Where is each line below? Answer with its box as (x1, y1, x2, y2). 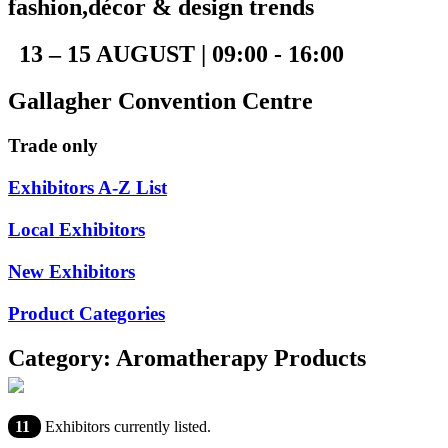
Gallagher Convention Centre (8, 87, 313, 114)
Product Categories (8, 302, 165, 324)
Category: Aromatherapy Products (8, 344, 366, 371)
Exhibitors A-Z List (8, 176, 167, 198)
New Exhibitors (8, 260, 135, 282)
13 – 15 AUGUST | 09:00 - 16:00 (13, 40, 350, 67)
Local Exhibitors (8, 218, 145, 240)
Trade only (8, 134, 98, 156)
